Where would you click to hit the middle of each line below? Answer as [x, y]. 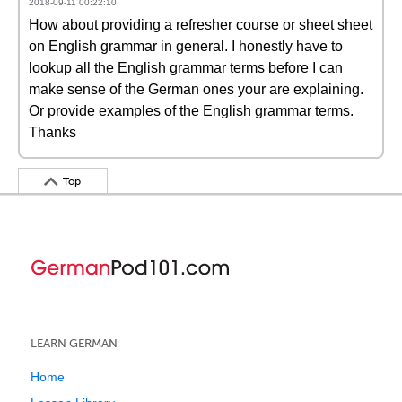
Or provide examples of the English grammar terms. [191, 111]
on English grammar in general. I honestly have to [186, 46]
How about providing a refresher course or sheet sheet [201, 25]
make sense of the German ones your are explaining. [196, 89]
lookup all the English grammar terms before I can [186, 68]
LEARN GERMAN [74, 343]
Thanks [52, 132]
